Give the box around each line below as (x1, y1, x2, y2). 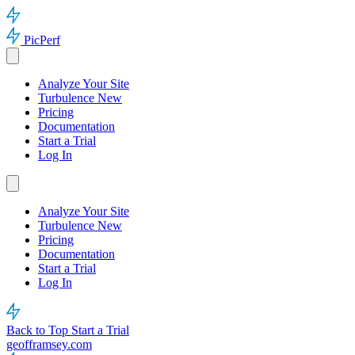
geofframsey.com (6, 338, 92, 351)
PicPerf (24, 33, 60, 47)
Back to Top (6, 323, 71, 337)
